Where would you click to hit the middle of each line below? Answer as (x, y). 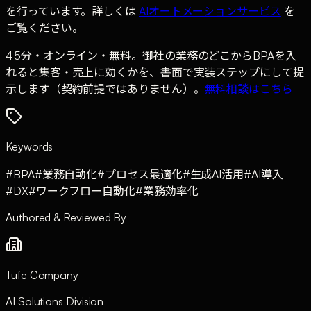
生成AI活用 (217, 174)
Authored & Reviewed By (66, 217)
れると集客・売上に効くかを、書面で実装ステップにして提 (155, 72)
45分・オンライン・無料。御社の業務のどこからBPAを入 (151, 55)
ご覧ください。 (44, 27)
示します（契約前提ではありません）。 (105, 89)
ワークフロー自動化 (85, 191)
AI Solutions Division (55, 301)
